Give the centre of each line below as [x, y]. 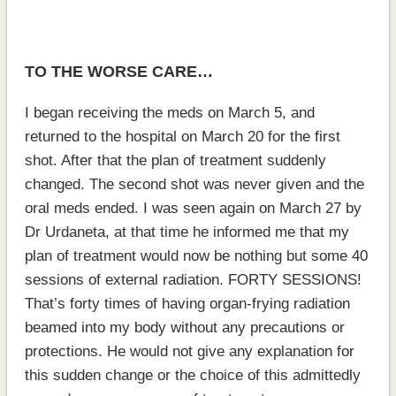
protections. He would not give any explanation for [189, 351]
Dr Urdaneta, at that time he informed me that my [187, 232]
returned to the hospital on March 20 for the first [182, 136]
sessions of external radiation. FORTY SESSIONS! [193, 279]
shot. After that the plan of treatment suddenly [175, 160]
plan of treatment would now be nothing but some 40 [196, 255]
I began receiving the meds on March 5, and [169, 112]
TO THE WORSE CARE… [118, 71]
